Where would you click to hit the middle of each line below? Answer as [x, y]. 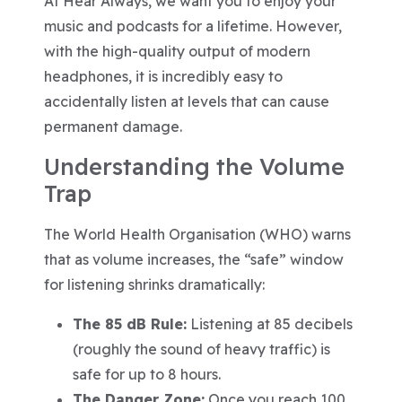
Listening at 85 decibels [270, 324]
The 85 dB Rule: [130, 324]
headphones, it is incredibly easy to [164, 76]
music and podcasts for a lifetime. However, [193, 26]
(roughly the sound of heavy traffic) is [202, 349]
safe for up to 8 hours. [147, 374]
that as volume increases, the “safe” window [194, 259]
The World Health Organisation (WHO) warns [198, 234]
